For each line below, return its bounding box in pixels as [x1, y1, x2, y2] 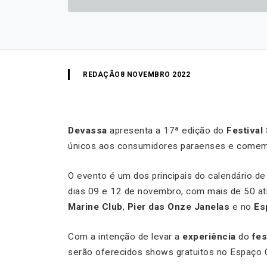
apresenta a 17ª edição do [107, 125, 226, 136]
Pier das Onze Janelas [125, 201, 229, 212]
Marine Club [68, 201, 123, 212]
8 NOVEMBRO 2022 [120, 70, 190, 79]
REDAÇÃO [83, 70, 120, 79]
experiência [182, 231, 238, 242]
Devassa [68, 125, 107, 136]
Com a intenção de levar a [68, 231, 182, 242]
